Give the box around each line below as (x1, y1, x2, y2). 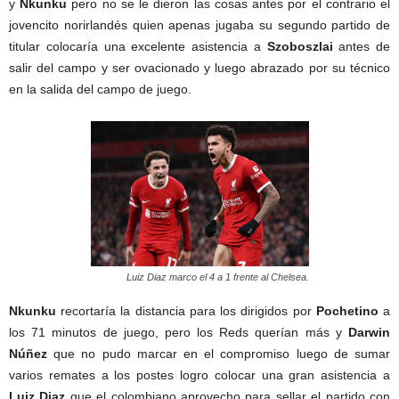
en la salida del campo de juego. (9, 82, 191, 96)
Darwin (348, 325, 390, 340)
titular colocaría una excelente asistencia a (9, 39, 267, 53)
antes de (332, 39, 390, 53)
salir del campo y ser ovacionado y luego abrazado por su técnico (9, 61, 390, 75)
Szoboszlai (266, 39, 333, 53)
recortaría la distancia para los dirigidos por (56, 304, 316, 319)
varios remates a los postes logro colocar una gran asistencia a (9, 368, 390, 383)
